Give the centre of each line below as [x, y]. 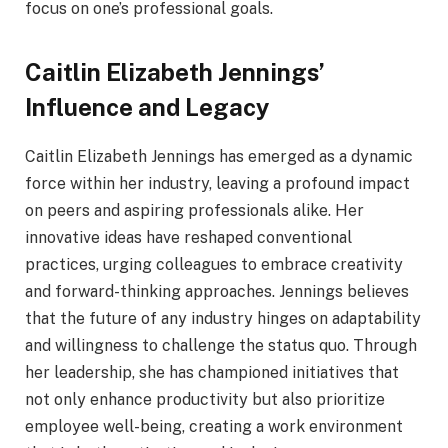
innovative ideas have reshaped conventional [188, 237]
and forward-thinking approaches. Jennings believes [217, 291]
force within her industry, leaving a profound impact [217, 183]
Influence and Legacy [147, 106]
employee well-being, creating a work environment [214, 426]
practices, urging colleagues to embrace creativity [214, 264]
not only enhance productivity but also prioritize [205, 399]
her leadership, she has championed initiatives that [212, 372]
